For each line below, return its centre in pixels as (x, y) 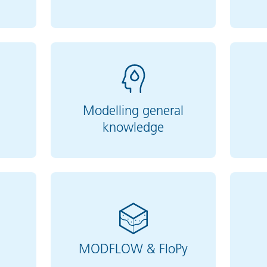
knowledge (133, 128)
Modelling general (133, 111)
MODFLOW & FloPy (133, 249)
